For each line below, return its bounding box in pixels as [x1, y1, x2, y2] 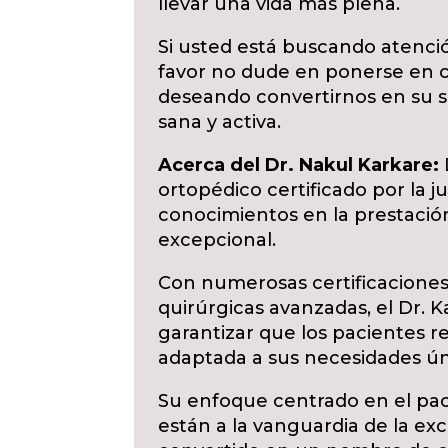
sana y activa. [158, 111, 282, 133]
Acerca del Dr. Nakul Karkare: [158, 154, 440, 176]
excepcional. [158, 229, 277, 251]
